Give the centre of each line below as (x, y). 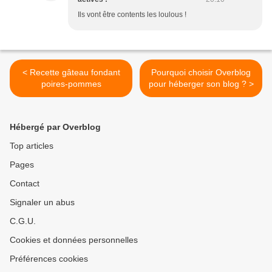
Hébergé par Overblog (55, 127)
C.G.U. (23, 221)
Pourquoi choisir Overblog (201, 73)
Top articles (32, 146)
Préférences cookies (49, 259)
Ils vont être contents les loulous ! (132, 15)
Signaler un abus (42, 202)
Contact (25, 184)
